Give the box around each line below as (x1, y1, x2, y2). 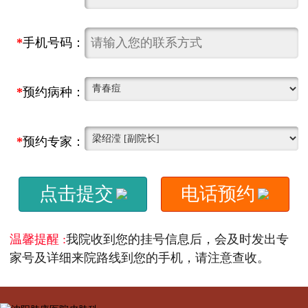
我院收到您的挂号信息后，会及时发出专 (65, 232, 289, 247)
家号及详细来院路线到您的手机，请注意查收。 (9, 251, 269, 265)
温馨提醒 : (9, 232, 66, 247)
